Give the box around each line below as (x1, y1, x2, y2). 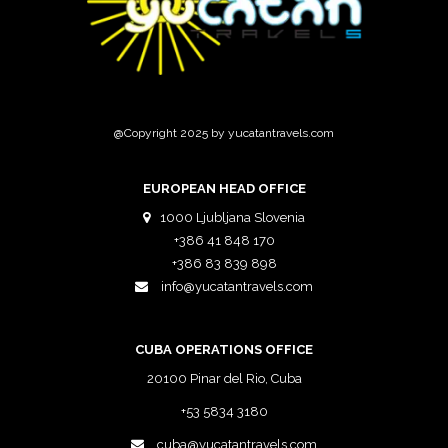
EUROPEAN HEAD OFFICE (142, 180, 306, 196)
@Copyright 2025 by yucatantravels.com (114, 126, 334, 141)
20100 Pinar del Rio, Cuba (146, 371, 302, 387)
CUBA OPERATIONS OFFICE (135, 341, 313, 357)
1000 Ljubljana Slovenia (160, 210, 305, 226)
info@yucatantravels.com (161, 279, 313, 295)
